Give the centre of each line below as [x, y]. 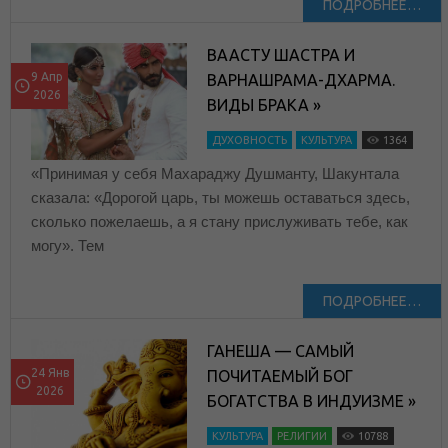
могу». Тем [67, 245]
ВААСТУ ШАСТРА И [281, 54]
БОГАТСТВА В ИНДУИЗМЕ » [312, 400]
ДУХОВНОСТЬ [250, 139]
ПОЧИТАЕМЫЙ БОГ [280, 375]
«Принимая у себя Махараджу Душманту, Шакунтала [215, 173]
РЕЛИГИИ [302, 435]
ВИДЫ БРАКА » [264, 104]
